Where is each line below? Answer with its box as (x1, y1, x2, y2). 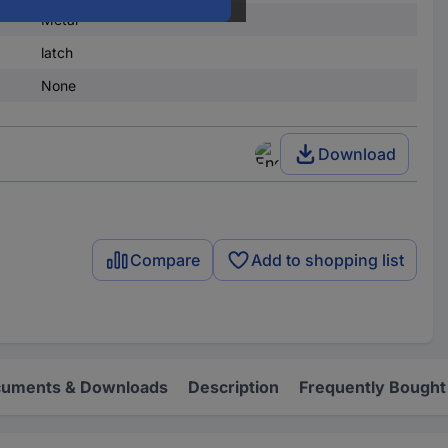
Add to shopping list (251, 250, 405, 271)
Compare (130, 250, 201, 271)
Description (188, 376, 279, 397)
